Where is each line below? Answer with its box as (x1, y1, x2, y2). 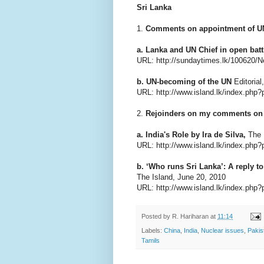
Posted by (141, 212, 172, 220)
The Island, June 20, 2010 (137, 172, 226, 181)
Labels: (141, 227, 164, 235)
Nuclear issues (201, 227, 244, 235)
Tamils (141, 237, 160, 245)
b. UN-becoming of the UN (137, 77, 232, 86)
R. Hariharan (172, 212, 209, 220)
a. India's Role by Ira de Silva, (137, 130, 246, 139)
